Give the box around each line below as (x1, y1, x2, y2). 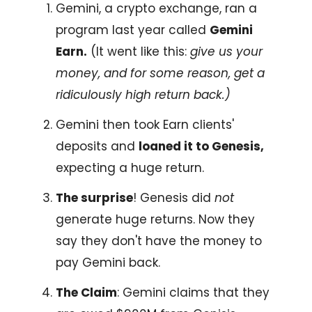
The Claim (56, 283, 117, 301)
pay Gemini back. (56, 253, 160, 271)
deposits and (56, 137, 139, 155)
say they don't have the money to (56, 232, 262, 249)
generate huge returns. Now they (56, 210, 255, 228)
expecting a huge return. (56, 159, 204, 176)
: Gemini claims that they (117, 283, 270, 301)
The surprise (56, 189, 133, 206)
